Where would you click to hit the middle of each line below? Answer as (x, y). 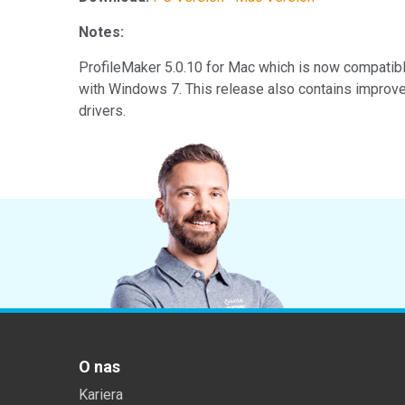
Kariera (101, 394)
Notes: (101, 32)
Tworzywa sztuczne (175, 20)
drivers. (102, 110)
